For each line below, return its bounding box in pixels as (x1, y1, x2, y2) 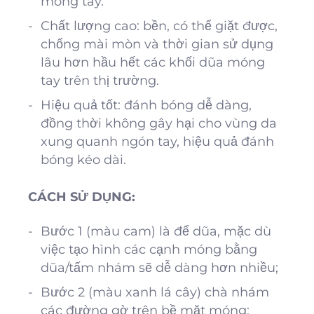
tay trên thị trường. (41, 73, 159, 89)
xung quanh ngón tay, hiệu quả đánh (41, 134, 274, 150)
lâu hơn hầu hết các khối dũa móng (41, 55, 265, 71)
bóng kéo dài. (41, 152, 126, 168)
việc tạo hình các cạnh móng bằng (41, 241, 257, 257)
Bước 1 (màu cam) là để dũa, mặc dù (41, 223, 271, 239)
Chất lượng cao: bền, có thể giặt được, (41, 18, 278, 34)
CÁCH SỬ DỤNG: (28, 189, 135, 205)
